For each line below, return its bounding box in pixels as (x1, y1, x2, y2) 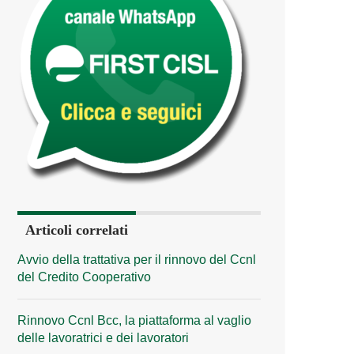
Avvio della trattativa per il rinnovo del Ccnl (17, 252, 256, 266)
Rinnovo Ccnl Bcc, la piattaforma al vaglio (17, 313, 251, 327)
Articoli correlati (25, 221, 128, 238)
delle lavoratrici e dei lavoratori (17, 330, 189, 345)
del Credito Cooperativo (17, 269, 151, 284)
